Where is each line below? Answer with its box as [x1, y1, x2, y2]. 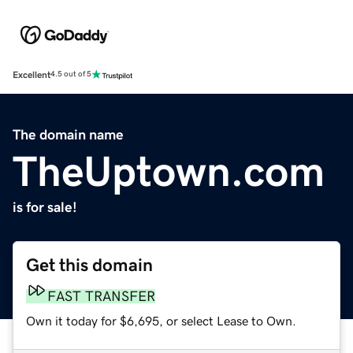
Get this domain [26, 255, 153, 274]
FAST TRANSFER [47, 288, 155, 303]
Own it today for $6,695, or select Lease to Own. [26, 314, 296, 327]
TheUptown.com [13, 149, 325, 192]
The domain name [13, 127, 124, 142]
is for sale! [13, 199, 77, 214]
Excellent [13, 69, 50, 80]
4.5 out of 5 [50, 70, 91, 79]
